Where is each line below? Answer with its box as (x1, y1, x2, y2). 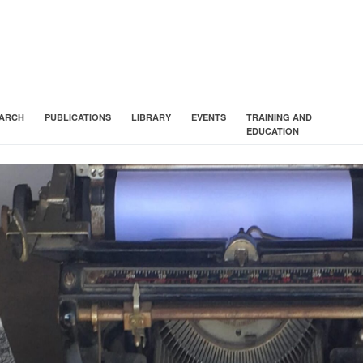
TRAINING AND (246, 110, 313, 123)
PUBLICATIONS (45, 110, 112, 123)
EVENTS (191, 110, 227, 123)
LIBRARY (131, 110, 172, 123)
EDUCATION (246, 124, 300, 137)
